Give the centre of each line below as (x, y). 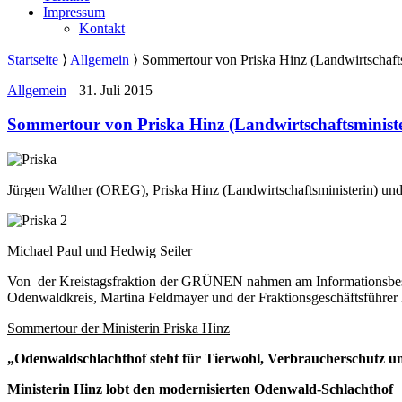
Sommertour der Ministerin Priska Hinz (118, 328)
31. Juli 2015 (114, 90)
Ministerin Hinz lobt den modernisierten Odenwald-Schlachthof (200, 389)
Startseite (33, 59)
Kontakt (102, 28)
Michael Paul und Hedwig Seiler (100, 251)
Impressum (74, 12)
